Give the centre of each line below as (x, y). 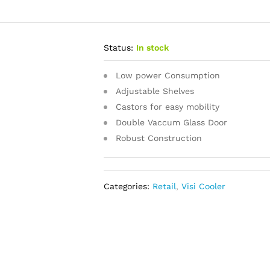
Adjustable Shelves (154, 91)
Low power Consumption (168, 75)
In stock (153, 47)
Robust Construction (158, 138)
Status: (119, 47)
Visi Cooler (204, 186)
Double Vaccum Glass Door (170, 122)
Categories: (128, 186)
